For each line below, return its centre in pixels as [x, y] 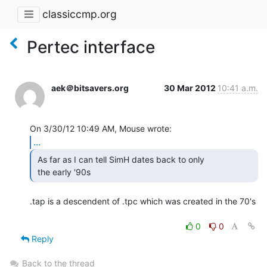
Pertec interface [91, 47]
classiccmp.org [80, 14]
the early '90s [65, 172]
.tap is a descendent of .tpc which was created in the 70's [143, 201]
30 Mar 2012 [191, 88]
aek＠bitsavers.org [90, 88]
